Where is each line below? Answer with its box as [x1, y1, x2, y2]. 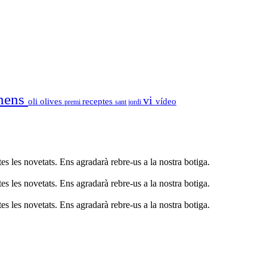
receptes [82, 96, 115, 106]
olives [40, 96, 64, 106]
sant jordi [115, 97, 143, 106]
